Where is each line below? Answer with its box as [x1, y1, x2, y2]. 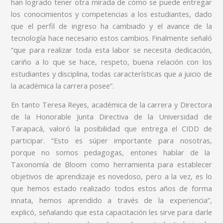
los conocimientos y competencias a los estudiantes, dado [11, 8, 212, 19]
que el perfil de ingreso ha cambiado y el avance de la [11, 20, 212, 31]
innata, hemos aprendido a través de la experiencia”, [11, 195, 212, 206]
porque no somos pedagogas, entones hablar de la [11, 147, 212, 158]
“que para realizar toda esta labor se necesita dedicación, [11, 44, 212, 55]
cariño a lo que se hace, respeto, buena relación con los [11, 56, 212, 67]
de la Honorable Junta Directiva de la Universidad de [11, 111, 212, 122]
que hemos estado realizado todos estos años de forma [11, 183, 212, 194]
